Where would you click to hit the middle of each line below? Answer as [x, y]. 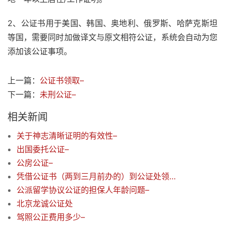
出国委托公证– [43, 149]
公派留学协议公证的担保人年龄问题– [83, 190]
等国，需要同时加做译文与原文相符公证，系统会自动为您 [113, 37]
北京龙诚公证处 [45, 204]
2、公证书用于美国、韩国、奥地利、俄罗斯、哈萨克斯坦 [113, 23]
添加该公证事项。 [40, 51]
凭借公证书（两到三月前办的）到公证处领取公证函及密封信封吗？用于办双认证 [173, 177]
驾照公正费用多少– [51, 217]
